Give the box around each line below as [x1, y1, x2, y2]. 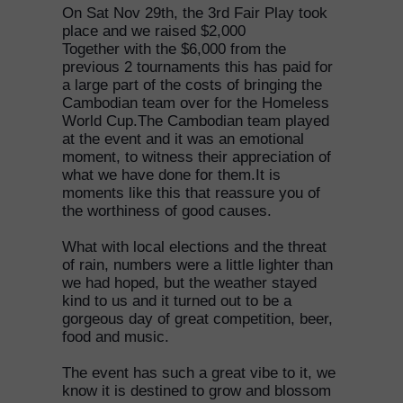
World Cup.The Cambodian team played [62, 112, 329, 130]
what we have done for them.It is [62, 166, 281, 184]
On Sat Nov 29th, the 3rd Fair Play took [62, 4, 327, 22]
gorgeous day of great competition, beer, [62, 310, 333, 327]
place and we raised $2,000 [62, 22, 246, 40]
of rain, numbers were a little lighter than [62, 256, 333, 273]
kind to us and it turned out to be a [62, 292, 291, 309]
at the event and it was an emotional [62, 130, 304, 148]
